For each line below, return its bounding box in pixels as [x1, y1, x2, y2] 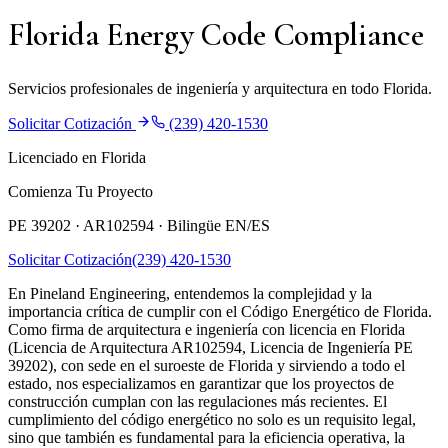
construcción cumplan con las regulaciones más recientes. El [8, 393, 387, 411]
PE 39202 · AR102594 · [8, 217, 167, 235]
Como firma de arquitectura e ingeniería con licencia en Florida [8, 321, 405, 339]
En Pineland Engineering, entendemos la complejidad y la [8, 285, 372, 303]
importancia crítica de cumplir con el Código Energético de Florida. [8, 303, 432, 321]
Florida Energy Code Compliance [8, 14, 424, 54]
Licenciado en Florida [8, 149, 146, 167]
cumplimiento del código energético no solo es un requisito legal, [8, 411, 416, 429]
